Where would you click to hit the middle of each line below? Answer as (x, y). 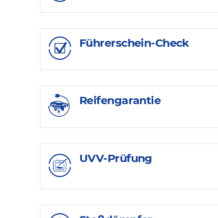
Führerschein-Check (134, 43)
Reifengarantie (120, 100)
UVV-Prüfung (116, 158)
